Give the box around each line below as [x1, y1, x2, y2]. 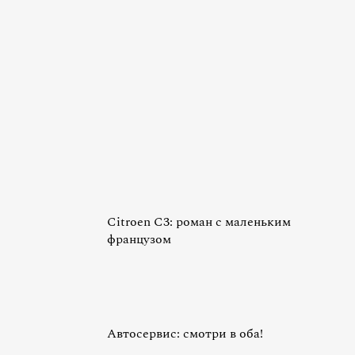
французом [107, 230, 171, 249]
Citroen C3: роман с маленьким [107, 212, 291, 231]
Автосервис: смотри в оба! [107, 324, 263, 343]
